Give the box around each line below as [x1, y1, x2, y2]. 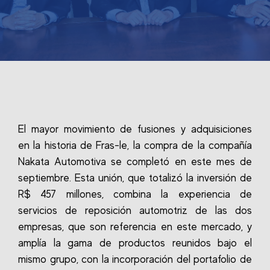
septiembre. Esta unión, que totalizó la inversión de [18, 172, 252, 184]
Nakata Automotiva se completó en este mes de [18, 155, 252, 168]
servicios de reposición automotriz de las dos [18, 204, 252, 216]
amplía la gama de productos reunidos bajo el [18, 237, 252, 249]
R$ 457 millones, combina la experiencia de [18, 188, 252, 200]
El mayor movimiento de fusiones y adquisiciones [18, 123, 252, 135]
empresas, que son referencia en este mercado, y [18, 221, 252, 233]
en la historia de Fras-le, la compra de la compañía [18, 139, 252, 151]
